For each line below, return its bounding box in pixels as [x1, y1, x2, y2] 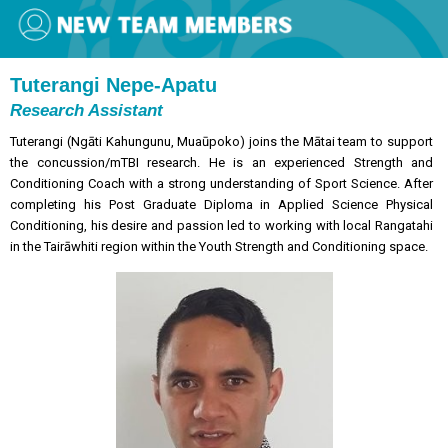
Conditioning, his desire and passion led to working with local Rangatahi [10, 218, 433, 233]
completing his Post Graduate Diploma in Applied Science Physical [10, 197, 433, 212]
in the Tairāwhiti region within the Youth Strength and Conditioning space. [10, 239, 428, 254]
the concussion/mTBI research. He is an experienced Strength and [10, 155, 433, 170]
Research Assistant [10, 101, 163, 120]
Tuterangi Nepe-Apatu [10, 74, 217, 96]
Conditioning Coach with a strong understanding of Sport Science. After [10, 176, 433, 191]
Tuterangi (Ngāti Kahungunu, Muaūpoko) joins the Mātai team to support [10, 134, 433, 149]
